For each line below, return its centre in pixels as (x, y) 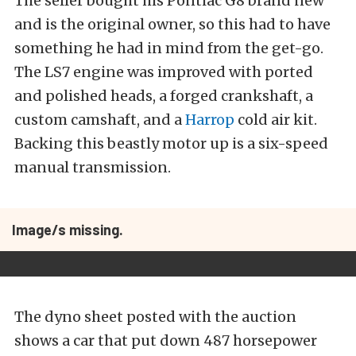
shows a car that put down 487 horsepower (166, 341)
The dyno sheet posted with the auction (155, 317)
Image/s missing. (68, 230)
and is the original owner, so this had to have (172, 24)
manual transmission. (93, 167)
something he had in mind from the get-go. (169, 48)
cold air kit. (276, 120)
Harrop (210, 120)
